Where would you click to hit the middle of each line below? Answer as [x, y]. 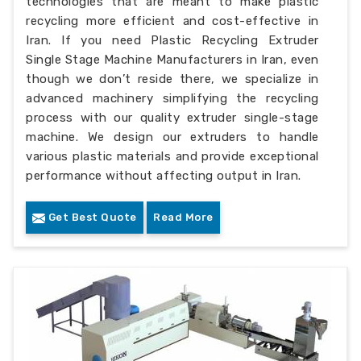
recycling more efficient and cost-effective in [172, 21]
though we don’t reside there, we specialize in [172, 79]
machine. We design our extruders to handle [172, 137]
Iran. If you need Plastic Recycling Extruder [172, 40]
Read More [183, 217]
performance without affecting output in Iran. [164, 175]
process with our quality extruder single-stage [172, 117]
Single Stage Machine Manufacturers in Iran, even [172, 59]
